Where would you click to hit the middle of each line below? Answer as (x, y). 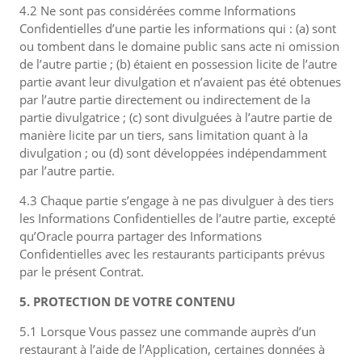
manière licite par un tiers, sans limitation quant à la (164, 135)
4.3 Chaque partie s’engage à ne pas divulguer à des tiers (177, 200)
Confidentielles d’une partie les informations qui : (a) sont (178, 28)
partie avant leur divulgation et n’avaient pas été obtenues (180, 82)
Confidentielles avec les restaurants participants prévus (172, 254)
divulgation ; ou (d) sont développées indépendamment (173, 153)
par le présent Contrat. (82, 271)
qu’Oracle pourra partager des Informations (141, 236)
